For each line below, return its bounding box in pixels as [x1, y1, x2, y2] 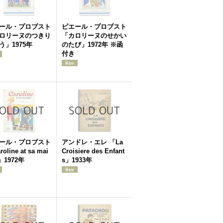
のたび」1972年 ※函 [62, 41, 123, 48]
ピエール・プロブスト [62, 23, 126, 30]
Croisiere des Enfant [62, 147, 124, 155]
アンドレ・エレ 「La [62, 138, 123, 146]
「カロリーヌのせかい [62, 32, 126, 39]
